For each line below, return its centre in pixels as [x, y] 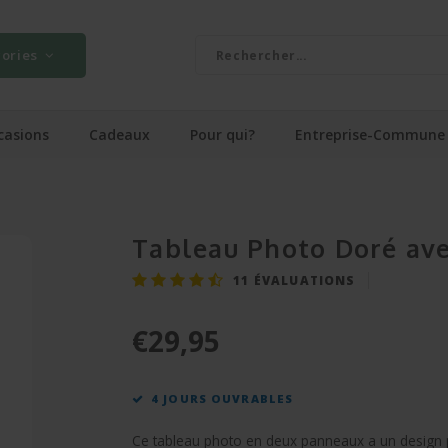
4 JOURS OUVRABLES [222, 398]
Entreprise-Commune [370, 134]
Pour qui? [222, 134]
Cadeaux [119, 134]
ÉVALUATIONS [302, 279]
